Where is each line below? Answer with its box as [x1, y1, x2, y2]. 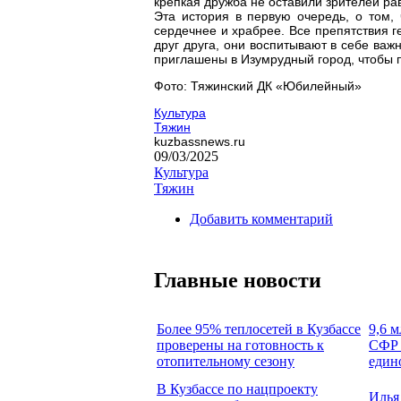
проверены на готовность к [157, 337, 324, 353]
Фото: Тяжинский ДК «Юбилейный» [154, 78, 362, 93]
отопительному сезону [157, 353, 294, 369]
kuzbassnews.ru [154, 133, 245, 149]
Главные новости [154, 268, 321, 292]
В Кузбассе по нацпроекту [157, 380, 318, 397]
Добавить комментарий [190, 210, 333, 226]
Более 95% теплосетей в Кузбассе [157, 320, 361, 337]
